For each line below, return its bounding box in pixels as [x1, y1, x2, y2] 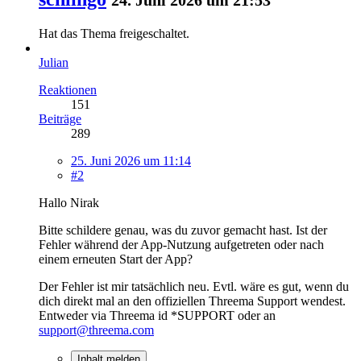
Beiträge [39, 111, 81, 126]
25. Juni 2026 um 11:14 [71, 153, 191, 168]
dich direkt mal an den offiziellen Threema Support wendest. [39, 293, 346, 308]
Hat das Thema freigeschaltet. [39, 26, 189, 40]
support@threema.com [39, 322, 154, 337]
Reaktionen [39, 82, 97, 97]
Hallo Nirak [39, 195, 99, 210]
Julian [39, 55, 68, 69]
